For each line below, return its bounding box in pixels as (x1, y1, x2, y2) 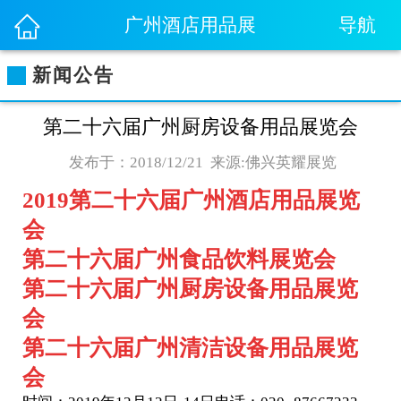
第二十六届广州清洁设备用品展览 (21, 336, 358, 360)
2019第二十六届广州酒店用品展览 (21, 188, 360, 212)
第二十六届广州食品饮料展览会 (21, 247, 336, 271)
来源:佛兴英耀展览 (209, 154, 337, 171)
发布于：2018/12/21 (68, 154, 203, 171)
